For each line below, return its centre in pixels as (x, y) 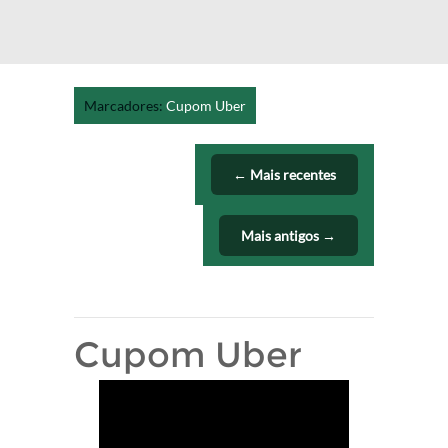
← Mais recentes (284, 174)
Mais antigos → (288, 235)
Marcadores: (125, 105)
